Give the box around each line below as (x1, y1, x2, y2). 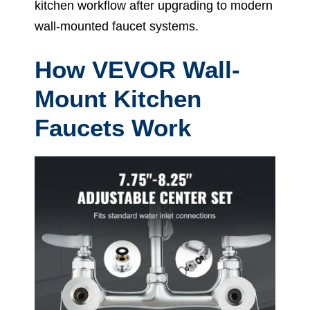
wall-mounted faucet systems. (35, 19, 199, 33)
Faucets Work (35, 113, 191, 141)
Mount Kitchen (35, 84, 201, 112)
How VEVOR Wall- (35, 55, 240, 83)
